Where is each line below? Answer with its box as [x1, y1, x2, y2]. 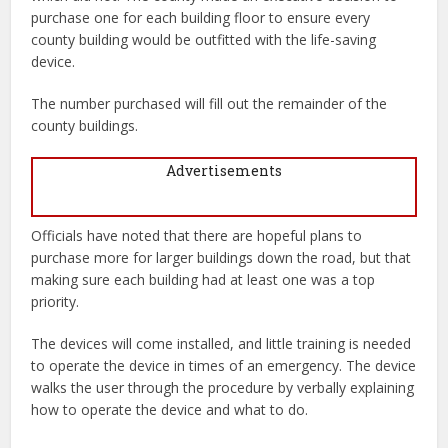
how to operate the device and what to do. [31, 399, 309, 419]
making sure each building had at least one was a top [31, 269, 376, 289]
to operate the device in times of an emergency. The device [31, 355, 417, 375]
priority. [31, 291, 80, 311]
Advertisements [166, 160, 282, 180]
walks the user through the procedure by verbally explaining [31, 377, 415, 397]
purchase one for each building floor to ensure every [31, 7, 371, 27]
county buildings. [31, 115, 139, 135]
